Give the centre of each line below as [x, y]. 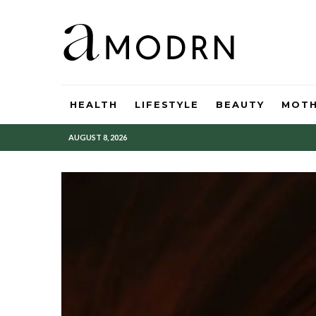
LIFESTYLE [167, 104]
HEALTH [94, 104]
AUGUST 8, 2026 [98, 137]
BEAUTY [240, 104]
